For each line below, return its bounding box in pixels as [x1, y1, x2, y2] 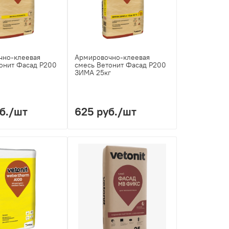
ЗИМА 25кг [75, 68, 111, 78]
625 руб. [75, 104, 118, 119]
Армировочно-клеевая [75, 53, 150, 62]
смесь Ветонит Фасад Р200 [75, 60, 167, 70]
